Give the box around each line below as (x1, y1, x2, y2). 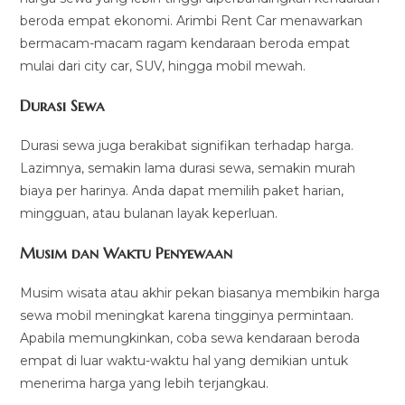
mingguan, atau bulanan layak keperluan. (20, 205, 278, 222)
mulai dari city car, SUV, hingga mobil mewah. (20, 58, 306, 75)
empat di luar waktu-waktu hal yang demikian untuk (20, 353, 349, 370)
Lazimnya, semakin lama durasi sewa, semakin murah (20, 160, 356, 177)
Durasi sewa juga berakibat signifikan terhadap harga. (20, 137, 354, 155)
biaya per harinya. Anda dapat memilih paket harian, (20, 183, 344, 200)
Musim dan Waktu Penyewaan (20, 243, 233, 264)
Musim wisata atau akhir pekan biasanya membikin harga (20, 285, 381, 302)
